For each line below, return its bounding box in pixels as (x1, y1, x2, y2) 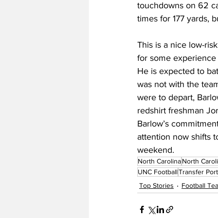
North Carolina (138, 157, 181, 165)
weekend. (137, 145, 174, 155)
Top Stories (139, 181, 174, 189)
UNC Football (138, 168, 178, 176)
